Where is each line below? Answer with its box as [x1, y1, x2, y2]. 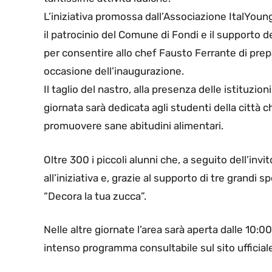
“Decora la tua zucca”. [44, 189, 146, 202]
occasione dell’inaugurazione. [44, 65, 184, 78]
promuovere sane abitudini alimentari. [44, 120, 223, 132]
